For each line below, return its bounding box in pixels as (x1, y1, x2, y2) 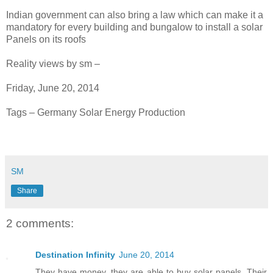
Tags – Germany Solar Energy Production (6, 107, 185, 118)
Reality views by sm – (6, 58, 100, 69)
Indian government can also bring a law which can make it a (6, 9, 263, 20)
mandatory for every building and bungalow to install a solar (6, 21, 263, 32)
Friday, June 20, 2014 (6, 82, 99, 93)
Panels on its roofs (6, 34, 86, 44)
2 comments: (6, 216, 74, 230)
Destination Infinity (35, 250, 115, 260)
